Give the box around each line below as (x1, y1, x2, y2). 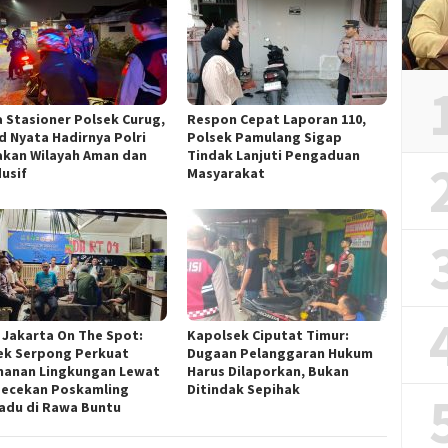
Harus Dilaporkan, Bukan (187, 361, 350, 380)
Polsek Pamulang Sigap (187, 128, 343, 147)
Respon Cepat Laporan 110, (187, 110, 367, 129)
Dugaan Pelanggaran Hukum (187, 343, 374, 362)
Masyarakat (187, 164, 266, 183)
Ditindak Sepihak (187, 379, 301, 398)
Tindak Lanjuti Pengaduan (187, 146, 361, 165)
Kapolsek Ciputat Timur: (187, 325, 350, 344)
